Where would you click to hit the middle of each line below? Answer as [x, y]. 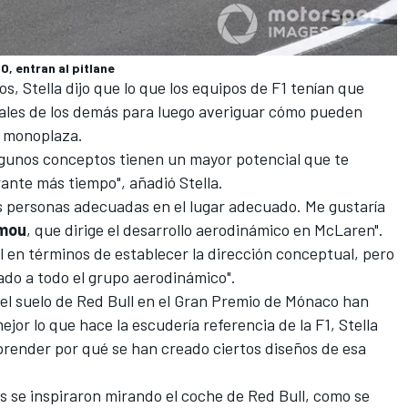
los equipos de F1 [226, 87]
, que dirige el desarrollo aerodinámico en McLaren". [205, 229]
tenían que [326, 87]
